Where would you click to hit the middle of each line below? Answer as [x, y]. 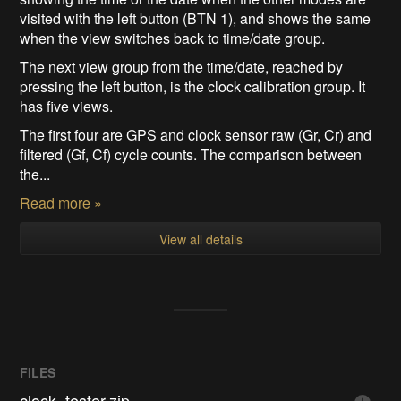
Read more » [61, 202]
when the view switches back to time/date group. [173, 38]
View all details [200, 239]
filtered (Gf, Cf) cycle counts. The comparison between [191, 154]
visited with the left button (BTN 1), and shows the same [196, 18]
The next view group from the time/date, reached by [182, 66]
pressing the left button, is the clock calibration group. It [193, 86]
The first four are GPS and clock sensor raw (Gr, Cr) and [196, 134]
